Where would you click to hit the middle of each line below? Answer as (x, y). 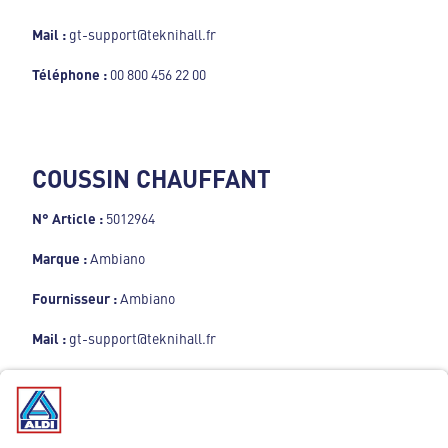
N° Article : (67, 218)
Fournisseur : (76, 298)
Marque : (61, 258)
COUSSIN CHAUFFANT (151, 178)
